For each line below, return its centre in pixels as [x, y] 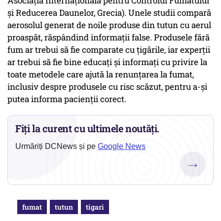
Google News [122, 147]
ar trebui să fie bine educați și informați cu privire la [107, 62]
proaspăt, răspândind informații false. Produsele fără [109, 37]
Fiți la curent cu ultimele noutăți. [88, 129]
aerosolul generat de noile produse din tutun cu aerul [109, 25]
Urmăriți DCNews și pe [56, 147]
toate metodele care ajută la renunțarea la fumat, [101, 74]
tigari [95, 207]
